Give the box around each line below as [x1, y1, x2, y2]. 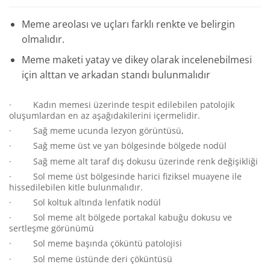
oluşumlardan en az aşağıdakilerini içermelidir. [9, 110, 200, 122]
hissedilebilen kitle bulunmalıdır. [9, 181, 143, 193]
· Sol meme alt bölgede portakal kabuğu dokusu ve [9, 212, 232, 224]
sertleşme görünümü [9, 222, 94, 234]
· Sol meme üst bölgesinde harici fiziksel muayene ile [9, 170, 242, 182]
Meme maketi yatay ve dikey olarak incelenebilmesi [21, 53, 252, 67]
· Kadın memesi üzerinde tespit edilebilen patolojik [9, 99, 234, 111]
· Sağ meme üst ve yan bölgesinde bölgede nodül [9, 140, 227, 152]
